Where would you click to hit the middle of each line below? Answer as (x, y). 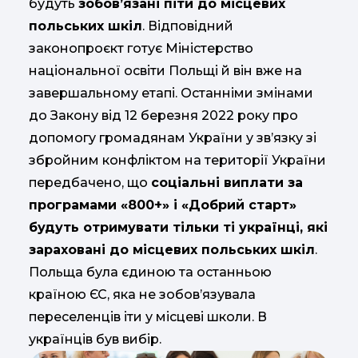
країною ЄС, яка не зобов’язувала (142, 295)
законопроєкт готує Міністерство (141, 49)
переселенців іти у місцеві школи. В (148, 317)
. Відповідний (188, 26)
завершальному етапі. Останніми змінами (171, 93)
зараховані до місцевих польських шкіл (172, 250)
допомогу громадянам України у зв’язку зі (173, 138)
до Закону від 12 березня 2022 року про (163, 116)
